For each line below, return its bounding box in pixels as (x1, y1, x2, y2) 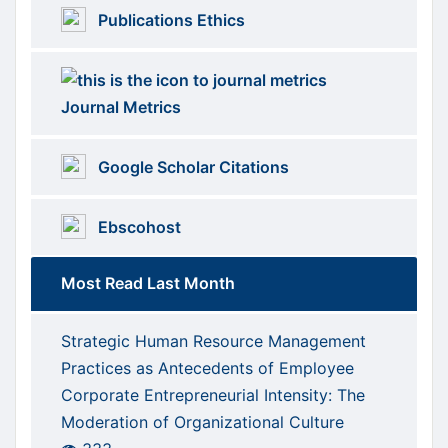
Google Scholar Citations (94, 157, 289, 178)
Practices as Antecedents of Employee (61, 358, 354, 379)
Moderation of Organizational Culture (61, 412, 344, 433)
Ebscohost (94, 217, 181, 238)
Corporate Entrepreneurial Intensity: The (61, 385, 365, 406)
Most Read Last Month (61, 273, 235, 294)
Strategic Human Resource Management (61, 331, 366, 352)
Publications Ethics (94, 10, 245, 31)
